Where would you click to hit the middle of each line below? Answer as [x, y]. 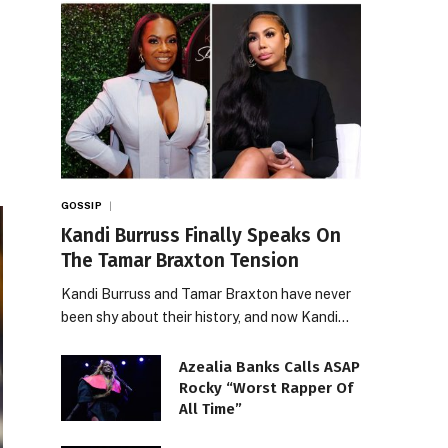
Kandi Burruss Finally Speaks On [201, 235]
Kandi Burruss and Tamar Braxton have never [206, 293]
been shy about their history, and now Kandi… [205, 316]
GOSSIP [81, 204]
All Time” [210, 408]
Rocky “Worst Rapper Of [266, 387]
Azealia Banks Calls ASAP [269, 366]
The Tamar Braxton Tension [180, 260]
